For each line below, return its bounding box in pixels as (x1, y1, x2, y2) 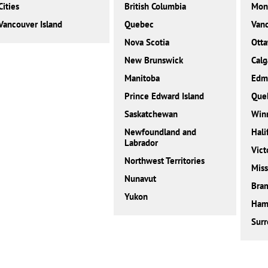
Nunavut (124, 173, 157, 185)
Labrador (124, 137, 159, 149)
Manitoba (124, 72, 160, 84)
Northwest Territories (124, 155, 205, 167)
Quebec (124, 19, 154, 31)
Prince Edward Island (124, 90, 205, 102)
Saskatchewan (124, 108, 178, 120)
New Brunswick (124, 54, 184, 66)
